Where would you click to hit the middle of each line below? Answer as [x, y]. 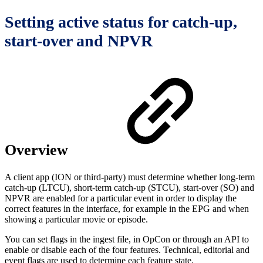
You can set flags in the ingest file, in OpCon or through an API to [127, 239]
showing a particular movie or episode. [76, 219]
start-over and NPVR [79, 41]
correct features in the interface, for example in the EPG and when [127, 208]
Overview [38, 150]
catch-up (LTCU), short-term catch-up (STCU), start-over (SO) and [129, 187]
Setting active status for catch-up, [121, 22]
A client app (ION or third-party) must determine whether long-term [130, 177]
